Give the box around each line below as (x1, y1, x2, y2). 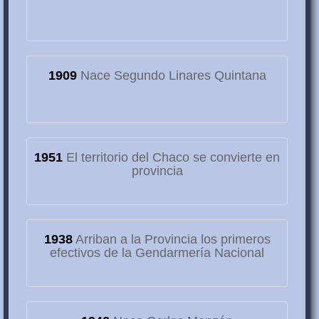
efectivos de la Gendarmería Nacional (50, 246, 264, 261)
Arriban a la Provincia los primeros (72, 232, 271, 247)
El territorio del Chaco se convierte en (63, 150, 280, 165)
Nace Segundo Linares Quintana (76, 68, 266, 83)
